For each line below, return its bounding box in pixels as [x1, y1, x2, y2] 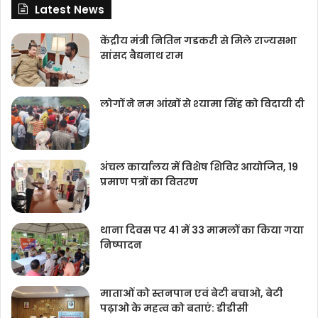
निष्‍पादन [100, 237, 142, 252]
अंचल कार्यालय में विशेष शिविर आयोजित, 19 [100, 159, 298, 174]
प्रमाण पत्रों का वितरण [100, 174, 198, 189]
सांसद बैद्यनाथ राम [100, 48, 183, 62]
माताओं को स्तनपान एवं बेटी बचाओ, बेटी [100, 285, 283, 300]
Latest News [35, 1, 104, 17]
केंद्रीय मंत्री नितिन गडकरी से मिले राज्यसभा [100, 33, 297, 48]
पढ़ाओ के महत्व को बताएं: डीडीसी [100, 300, 248, 315]
